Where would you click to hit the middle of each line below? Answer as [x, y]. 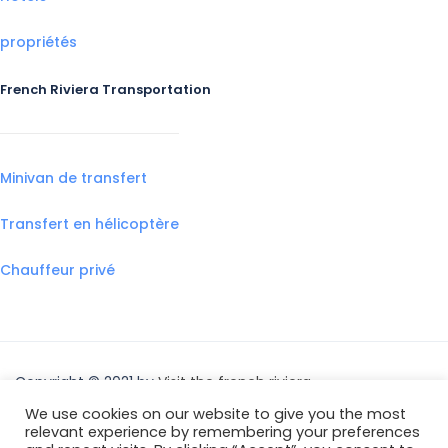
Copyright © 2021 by [86, 381]
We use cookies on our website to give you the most [215, 414]
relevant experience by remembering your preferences [222, 432]
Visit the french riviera [234, 381]
